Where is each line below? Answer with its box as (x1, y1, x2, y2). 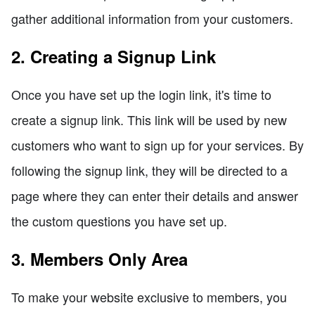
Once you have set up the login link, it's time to (11, 84, 271, 103)
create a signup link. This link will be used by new (11, 110, 287, 129)
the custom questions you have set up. (11, 211, 227, 230)
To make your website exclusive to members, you (11, 287, 287, 306)
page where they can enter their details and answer (11, 186, 298, 205)
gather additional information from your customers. (11, 8, 293, 27)
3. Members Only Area (11, 246, 188, 271)
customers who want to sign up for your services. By (11, 135, 304, 154)
